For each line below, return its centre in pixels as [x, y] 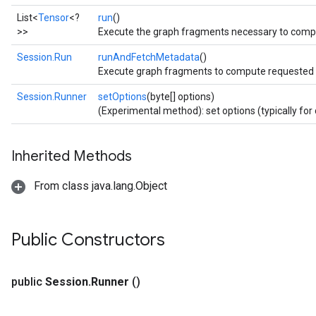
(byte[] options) [181, 97]
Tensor [54, 18]
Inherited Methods [72, 156]
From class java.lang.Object [99, 186]
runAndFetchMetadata [149, 57]
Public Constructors [88, 240]
